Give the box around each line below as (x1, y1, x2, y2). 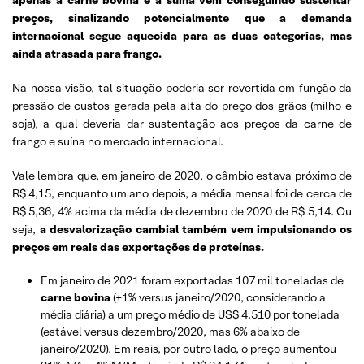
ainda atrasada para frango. (12, 45, 162, 61)
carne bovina (41, 289, 110, 305)
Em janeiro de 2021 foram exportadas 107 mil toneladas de (41, 272, 344, 288)
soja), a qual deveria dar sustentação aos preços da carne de (12, 115, 352, 131)
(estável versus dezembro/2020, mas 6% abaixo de (41, 323, 300, 339)
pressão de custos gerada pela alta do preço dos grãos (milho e (12, 97, 352, 113)
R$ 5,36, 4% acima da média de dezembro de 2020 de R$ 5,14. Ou (12, 203, 352, 219)
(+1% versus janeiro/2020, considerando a (110, 289, 326, 305)
